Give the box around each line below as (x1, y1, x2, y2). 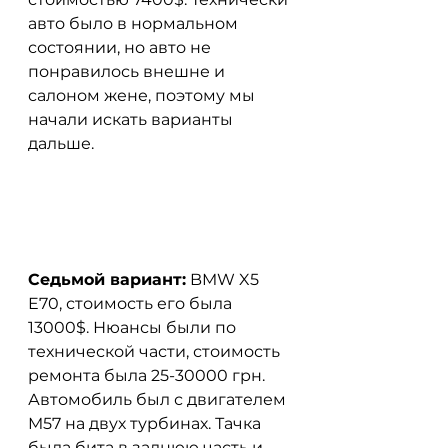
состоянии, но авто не (28, 37, 215, 57)
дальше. (28, 133, 94, 153)
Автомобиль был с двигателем (28, 390, 290, 410)
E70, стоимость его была (28, 294, 236, 314)
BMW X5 (186, 270, 263, 290)
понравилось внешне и (28, 61, 229, 81)
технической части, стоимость (28, 342, 284, 362)
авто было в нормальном (28, 13, 242, 33)
